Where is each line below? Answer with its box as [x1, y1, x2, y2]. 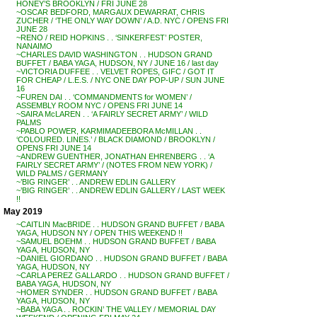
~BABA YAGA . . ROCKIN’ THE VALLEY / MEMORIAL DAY [16, 305, 216, 313]
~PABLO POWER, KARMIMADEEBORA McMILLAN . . [16, 127, 202, 135]
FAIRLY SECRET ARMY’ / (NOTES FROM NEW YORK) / [16, 161, 212, 169]
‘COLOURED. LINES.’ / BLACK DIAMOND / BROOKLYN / [16, 135, 215, 144]
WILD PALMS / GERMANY [16, 169, 108, 178]
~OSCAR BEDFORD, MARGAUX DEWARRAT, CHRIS [16, 8, 204, 16]
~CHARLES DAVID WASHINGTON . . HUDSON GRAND [16, 50, 212, 59]
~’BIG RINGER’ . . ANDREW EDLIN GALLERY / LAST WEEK [16, 186, 225, 195]
